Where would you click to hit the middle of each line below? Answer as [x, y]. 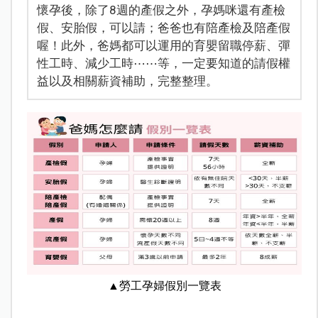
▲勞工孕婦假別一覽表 [164, 286]
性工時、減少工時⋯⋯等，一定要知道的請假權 [163, 63]
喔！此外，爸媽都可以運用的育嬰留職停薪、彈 [163, 45]
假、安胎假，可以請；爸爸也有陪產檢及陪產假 [163, 27]
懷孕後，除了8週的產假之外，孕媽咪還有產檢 [161, 10]
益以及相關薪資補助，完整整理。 [127, 81]
